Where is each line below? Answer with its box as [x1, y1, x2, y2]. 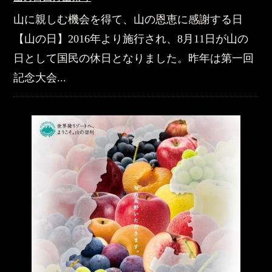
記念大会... [13, 71, 66, 84]
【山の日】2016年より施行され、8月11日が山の [13, 32, 248, 45]
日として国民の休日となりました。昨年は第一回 [13, 52, 254, 64]
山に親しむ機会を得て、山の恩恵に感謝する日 [13, 13, 243, 25]
